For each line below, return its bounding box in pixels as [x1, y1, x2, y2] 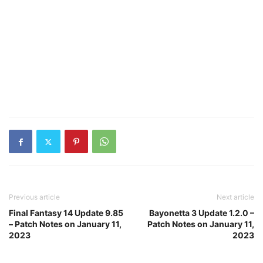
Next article [217, 193, 254, 201]
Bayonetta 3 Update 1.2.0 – [149, 208, 254, 218]
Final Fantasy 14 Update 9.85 [9, 208, 123, 218]
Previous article [9, 193, 60, 201]
